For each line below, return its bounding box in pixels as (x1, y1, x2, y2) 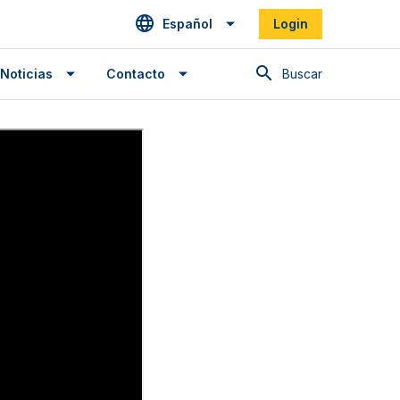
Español (162, 16, 212, 32)
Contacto (106, 66, 165, 82)
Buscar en (282, 65, 341, 81)
